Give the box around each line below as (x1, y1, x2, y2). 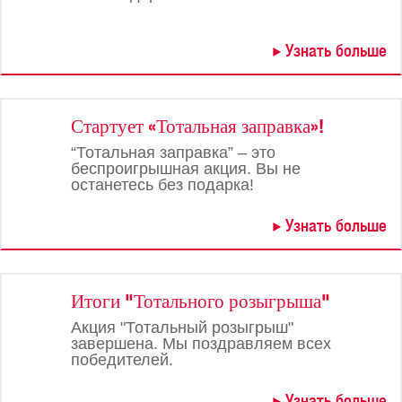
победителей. (71, 351, 173, 369)
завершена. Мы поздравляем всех (71, 335, 331, 353)
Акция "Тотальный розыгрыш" (71, 319, 293, 336)
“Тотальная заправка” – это (71, 144, 275, 162)
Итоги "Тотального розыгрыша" (71, 290, 330, 312)
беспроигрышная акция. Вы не (71, 160, 301, 178)
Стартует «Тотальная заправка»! (71, 115, 324, 137)
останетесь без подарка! (71, 176, 254, 194)
